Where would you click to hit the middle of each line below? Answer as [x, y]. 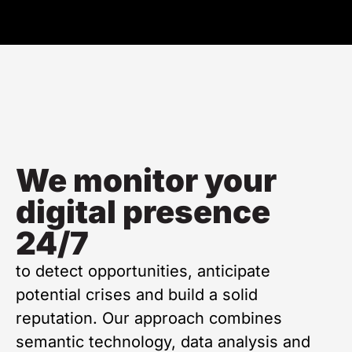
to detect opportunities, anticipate [143, 271]
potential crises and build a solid [137, 295]
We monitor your [146, 180]
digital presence [143, 212]
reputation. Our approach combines [149, 318]
